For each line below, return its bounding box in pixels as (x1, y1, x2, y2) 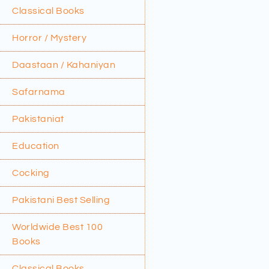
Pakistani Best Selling (12, 195, 110, 205)
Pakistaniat (12, 113, 64, 124)
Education (12, 141, 59, 151)
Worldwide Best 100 (12, 222, 103, 232)
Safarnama (12, 86, 65, 97)
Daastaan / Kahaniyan (12, 59, 115, 70)
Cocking (12, 168, 50, 178)
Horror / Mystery (12, 32, 86, 43)
